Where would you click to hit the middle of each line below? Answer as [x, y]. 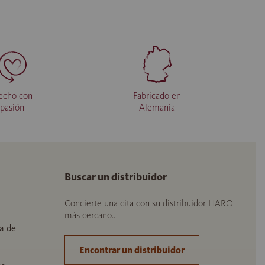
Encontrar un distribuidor [132, 250]
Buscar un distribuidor [116, 177]
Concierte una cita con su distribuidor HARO [149, 203]
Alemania [157, 107]
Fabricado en [157, 95]
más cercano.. [90, 215]
